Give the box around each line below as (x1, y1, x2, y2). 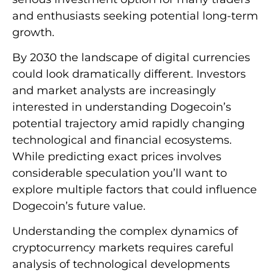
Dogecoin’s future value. (12, 199, 146, 213)
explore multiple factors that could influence (12, 183, 257, 197)
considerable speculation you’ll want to (12, 166, 227, 180)
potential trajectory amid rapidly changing (12, 117, 245, 131)
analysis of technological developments (12, 257, 230, 272)
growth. (12, 25, 54, 39)
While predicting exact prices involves (12, 150, 221, 164)
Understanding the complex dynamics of (12, 224, 238, 239)
